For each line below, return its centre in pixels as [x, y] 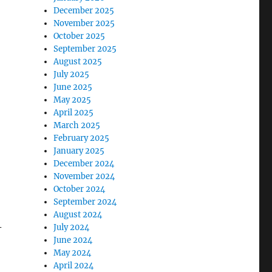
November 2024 [84, 177]
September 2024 [85, 202]
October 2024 [80, 189]
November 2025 [84, 24]
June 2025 [73, 87]
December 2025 [84, 11]
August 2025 [78, 62]
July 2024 [72, 228]
